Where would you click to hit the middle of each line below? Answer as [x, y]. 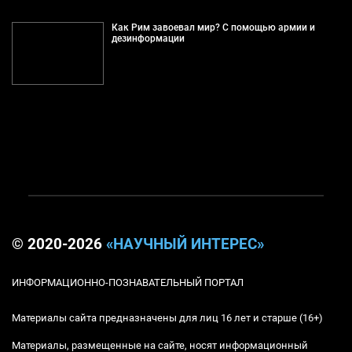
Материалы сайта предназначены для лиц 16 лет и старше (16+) [167, 317]
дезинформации [148, 38]
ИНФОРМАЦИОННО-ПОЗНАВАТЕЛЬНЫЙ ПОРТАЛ [128, 282]
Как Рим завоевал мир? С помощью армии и [213, 27]
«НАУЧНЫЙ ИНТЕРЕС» [185, 244]
